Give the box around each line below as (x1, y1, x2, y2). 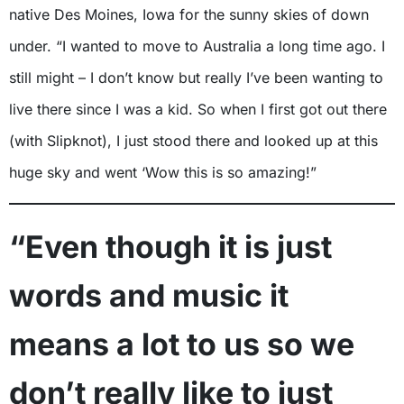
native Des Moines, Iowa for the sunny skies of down (9, 5, 369, 23)
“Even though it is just (9, 227, 332, 265)
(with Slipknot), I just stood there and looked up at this (9, 131, 378, 150)
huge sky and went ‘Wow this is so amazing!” (9, 162, 317, 181)
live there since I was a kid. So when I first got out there (9, 99, 387, 118)
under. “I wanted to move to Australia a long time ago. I (9, 36, 385, 55)
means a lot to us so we (9, 325, 354, 363)
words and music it (9, 276, 289, 314)
